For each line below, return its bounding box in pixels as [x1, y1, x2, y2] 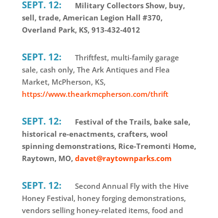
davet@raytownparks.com [74, 153, 172, 163]
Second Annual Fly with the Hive [73, 181, 189, 191]
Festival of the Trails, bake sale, [73, 116, 190, 127]
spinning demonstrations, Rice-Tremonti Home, [21, 141, 196, 151]
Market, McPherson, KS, [21, 76, 106, 87]
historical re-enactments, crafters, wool [21, 128, 168, 139]
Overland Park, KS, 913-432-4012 [21, 24, 140, 35]
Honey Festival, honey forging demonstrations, [21, 193, 186, 203]
